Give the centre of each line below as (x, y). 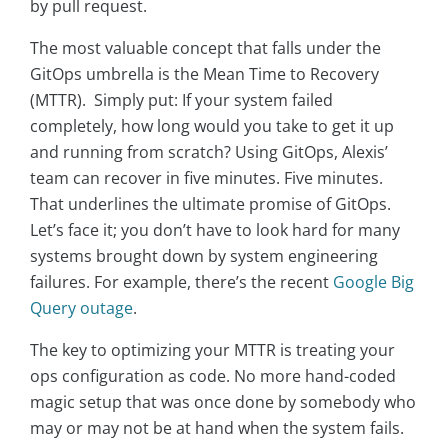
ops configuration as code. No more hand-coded (213, 376)
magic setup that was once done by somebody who (223, 402)
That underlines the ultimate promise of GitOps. (210, 204)
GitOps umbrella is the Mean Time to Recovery (204, 74)
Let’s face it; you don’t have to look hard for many (215, 230)
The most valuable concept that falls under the (205, 48)
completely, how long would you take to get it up (212, 126)
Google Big (373, 282)
